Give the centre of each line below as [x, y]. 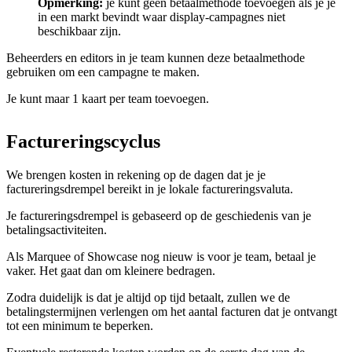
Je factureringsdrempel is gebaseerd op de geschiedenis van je [159, 215]
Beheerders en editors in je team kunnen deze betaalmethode [156, 57]
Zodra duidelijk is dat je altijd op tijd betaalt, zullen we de [148, 297]
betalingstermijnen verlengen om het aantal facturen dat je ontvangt [172, 311]
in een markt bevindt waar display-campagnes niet [161, 16]
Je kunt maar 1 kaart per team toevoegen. [108, 98]
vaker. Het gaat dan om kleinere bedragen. [111, 270]
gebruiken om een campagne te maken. [103, 71]
